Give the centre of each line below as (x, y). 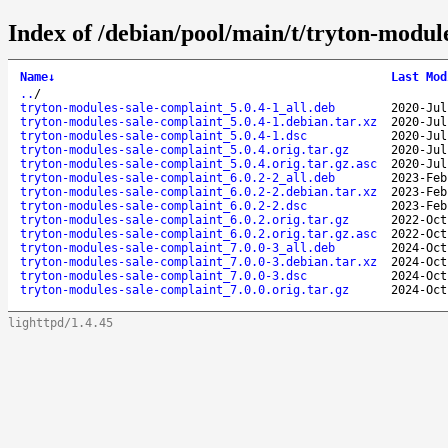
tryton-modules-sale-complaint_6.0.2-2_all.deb (177, 177)
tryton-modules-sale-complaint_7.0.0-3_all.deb (177, 247)
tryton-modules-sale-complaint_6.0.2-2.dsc (163, 205)
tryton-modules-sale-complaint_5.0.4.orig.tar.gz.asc (198, 163)
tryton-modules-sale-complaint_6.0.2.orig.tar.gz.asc (198, 233)
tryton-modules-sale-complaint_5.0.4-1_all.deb (177, 107)
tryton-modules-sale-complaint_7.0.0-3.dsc (163, 275)
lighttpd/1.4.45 (60, 322)
